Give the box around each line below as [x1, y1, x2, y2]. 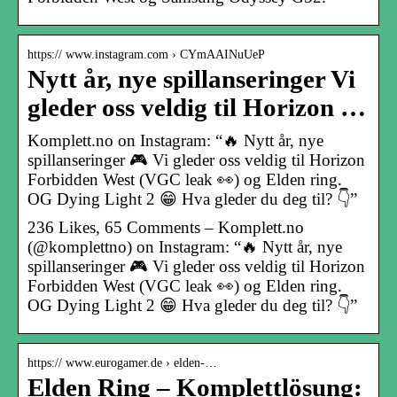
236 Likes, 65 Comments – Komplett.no [27, 217, 304, 237]
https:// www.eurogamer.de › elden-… [27, 355, 217, 370]
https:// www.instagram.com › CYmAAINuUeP [27, 47, 265, 61]
